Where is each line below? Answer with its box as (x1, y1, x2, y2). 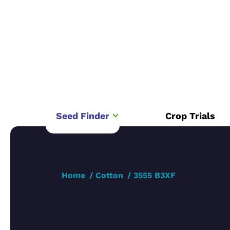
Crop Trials (165, 110, 215, 121)
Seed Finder (55, 110, 109, 121)
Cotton (95, 170, 123, 180)
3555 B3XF (133, 170, 176, 180)
